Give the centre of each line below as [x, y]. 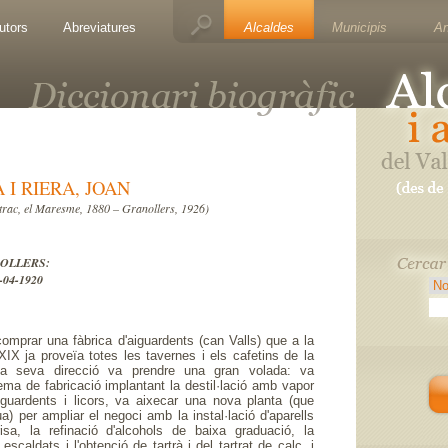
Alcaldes [269, 27]
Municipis [359, 27]
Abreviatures [99, 27]
